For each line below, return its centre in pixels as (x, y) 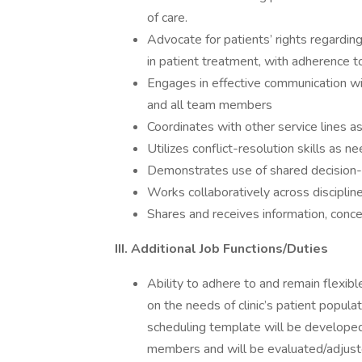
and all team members (210, 105)
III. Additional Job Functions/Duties (221, 249)
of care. (167, 18)
